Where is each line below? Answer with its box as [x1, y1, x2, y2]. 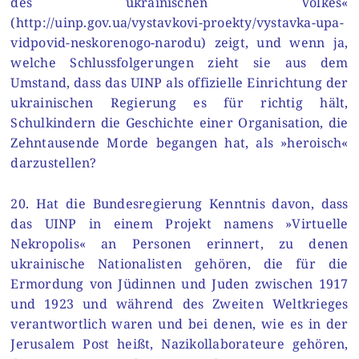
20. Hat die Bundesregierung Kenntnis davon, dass [10, 195, 349, 212]
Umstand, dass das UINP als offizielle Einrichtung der [10, 74, 349, 92]
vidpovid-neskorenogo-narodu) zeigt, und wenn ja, [10, 34, 349, 52]
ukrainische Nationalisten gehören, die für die [10, 255, 349, 272]
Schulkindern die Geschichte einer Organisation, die [10, 114, 349, 132]
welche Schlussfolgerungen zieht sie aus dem [10, 54, 349, 72]
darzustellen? [10, 154, 97, 172]
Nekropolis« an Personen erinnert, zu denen [10, 235, 349, 252]
